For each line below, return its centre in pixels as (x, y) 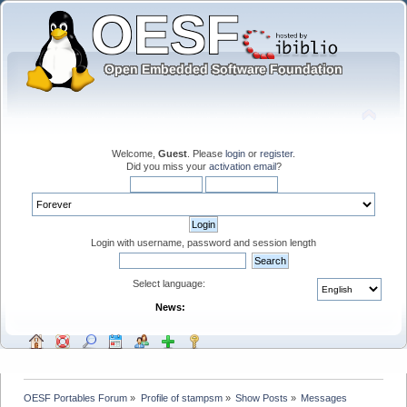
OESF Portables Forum (76, 397)
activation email (242, 166)
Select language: (170, 283)
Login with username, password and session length (203, 242)
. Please (206, 153)
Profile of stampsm (181, 397)
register (276, 153)
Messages (324, 397)
